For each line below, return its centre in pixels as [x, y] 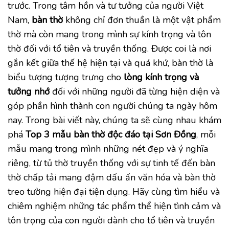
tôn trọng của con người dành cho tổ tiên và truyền [111, 220]
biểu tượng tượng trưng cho [66, 77]
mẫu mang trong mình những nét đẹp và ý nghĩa [108, 148]
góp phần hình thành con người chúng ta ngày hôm [112, 106]
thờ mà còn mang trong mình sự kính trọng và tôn [109, 34]
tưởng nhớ [29, 91]
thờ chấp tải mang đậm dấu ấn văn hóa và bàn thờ [112, 177]
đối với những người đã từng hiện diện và [135, 91]
